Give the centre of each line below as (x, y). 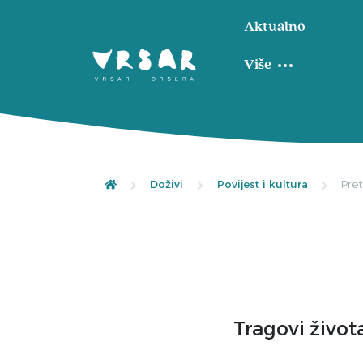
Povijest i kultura (262, 184)
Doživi (167, 184)
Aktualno (275, 27)
